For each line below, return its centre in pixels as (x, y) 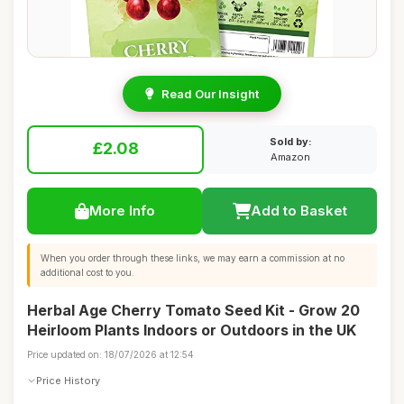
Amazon (290, 157)
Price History (68, 380)
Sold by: (290, 142)
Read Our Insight (210, 94)
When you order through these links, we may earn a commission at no (193, 258)
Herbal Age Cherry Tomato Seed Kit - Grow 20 (193, 310)
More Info (122, 211)
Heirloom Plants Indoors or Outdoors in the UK (192, 330)
